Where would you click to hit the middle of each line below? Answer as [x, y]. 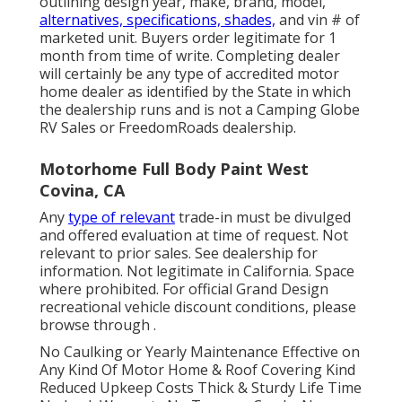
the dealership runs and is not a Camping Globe [200, 109]
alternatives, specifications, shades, [157, 19]
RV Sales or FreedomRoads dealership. [168, 127]
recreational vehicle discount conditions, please [198, 306]
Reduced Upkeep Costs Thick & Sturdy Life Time [201, 387]
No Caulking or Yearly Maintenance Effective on [200, 351]
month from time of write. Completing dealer [190, 55]
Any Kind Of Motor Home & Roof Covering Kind [197, 369]
